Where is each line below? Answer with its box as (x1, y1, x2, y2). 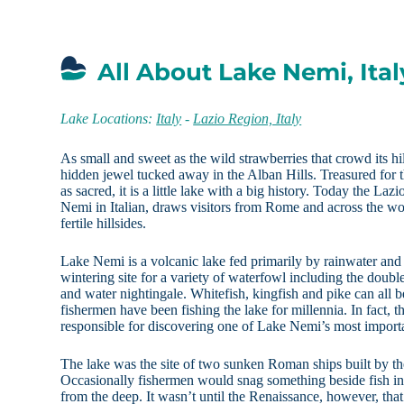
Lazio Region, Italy (193, 111, 302, 127)
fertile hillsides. (60, 216, 147, 232)
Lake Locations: (60, 111, 157, 127)
